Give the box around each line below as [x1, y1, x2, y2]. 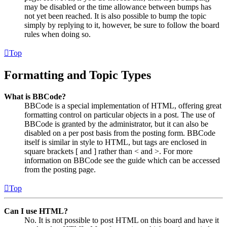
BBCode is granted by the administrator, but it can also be [24, 120, 208, 129]
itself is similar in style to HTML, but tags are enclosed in [24, 138, 207, 147]
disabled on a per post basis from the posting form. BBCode [24, 129, 215, 138]
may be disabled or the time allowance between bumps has [24, 3, 211, 12]
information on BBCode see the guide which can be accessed [24, 156, 220, 165]
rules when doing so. [24, 30, 91, 39]
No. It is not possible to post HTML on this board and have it [24, 216, 219, 225]
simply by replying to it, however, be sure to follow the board [24, 21, 219, 30]
